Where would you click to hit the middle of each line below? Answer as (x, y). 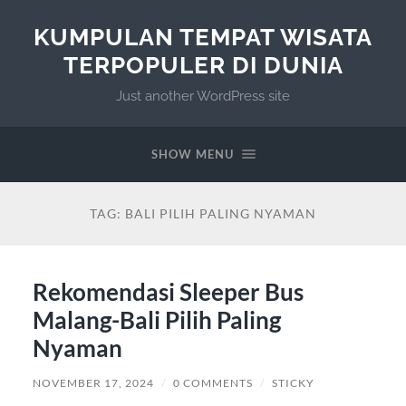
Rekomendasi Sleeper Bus (168, 291)
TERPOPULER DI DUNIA (203, 65)
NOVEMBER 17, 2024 (93, 382)
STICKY (293, 382)
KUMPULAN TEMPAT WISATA (203, 37)
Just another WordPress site (203, 96)
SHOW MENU (192, 154)
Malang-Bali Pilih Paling (156, 319)
